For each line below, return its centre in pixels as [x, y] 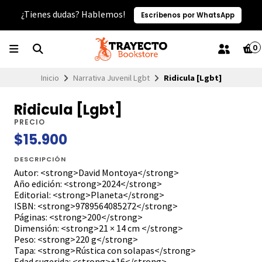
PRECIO [30, 122]
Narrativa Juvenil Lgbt [111, 77]
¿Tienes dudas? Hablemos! [74, 14]
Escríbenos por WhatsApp [187, 15]
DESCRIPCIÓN [40, 159]
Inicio [50, 77]
